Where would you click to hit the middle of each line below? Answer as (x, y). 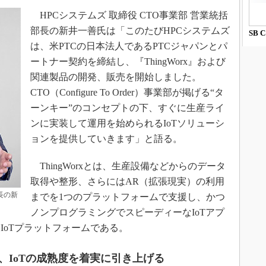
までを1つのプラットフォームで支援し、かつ (128, 197)
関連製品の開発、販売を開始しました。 (116, 77)
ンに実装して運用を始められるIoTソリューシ (127, 123)
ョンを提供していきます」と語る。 (106, 139)
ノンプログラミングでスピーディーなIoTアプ (127, 212)
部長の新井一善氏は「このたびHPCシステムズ (130, 31)
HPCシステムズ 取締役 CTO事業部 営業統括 (129, 15)
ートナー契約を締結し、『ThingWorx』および (128, 61)
